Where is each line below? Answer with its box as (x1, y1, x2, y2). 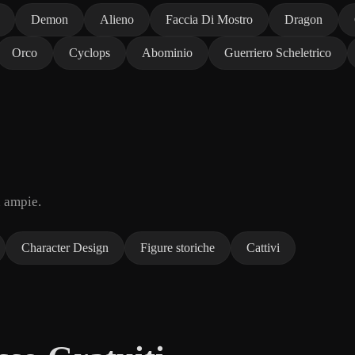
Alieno (100, 12, 134, 26)
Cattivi (246, 240, 280, 254)
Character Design (21, 240, 109, 254)
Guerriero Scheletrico (224, 45, 331, 59)
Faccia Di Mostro (166, 12, 253, 26)
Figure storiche (140, 240, 215, 254)
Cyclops (69, 45, 110, 59)
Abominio (142, 45, 193, 59)
